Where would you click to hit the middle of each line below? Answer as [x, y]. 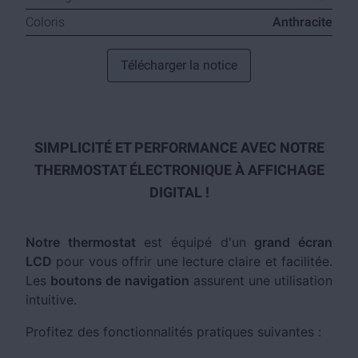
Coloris [45, 22]
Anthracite [302, 22]
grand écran [294, 242]
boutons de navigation [120, 280]
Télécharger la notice [179, 65]
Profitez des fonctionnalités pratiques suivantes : [173, 332]
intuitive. [51, 300]
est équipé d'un [195, 242]
